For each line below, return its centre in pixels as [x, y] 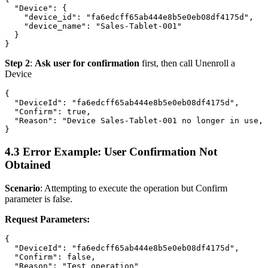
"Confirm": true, [48, 112]
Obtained [28, 165]
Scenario [22, 188]
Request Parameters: [47, 219]
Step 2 [17, 63]
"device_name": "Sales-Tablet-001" [93, 26]
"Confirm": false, [50, 257]
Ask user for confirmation [87, 63]
